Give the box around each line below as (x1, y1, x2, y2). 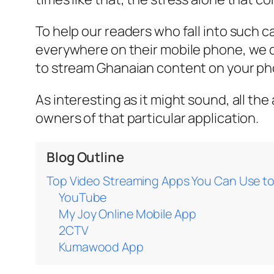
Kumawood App (59, 239, 144, 256)
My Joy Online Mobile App (59, 206, 196, 223)
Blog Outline (46, 148, 124, 167)
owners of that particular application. (35, 109, 259, 128)
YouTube (59, 189, 107, 206)
